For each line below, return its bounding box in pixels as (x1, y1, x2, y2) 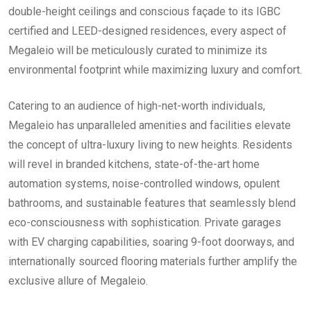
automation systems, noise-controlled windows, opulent (8, 177, 280, 191)
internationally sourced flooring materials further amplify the (8, 255, 297, 269)
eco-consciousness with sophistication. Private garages (8, 216, 281, 230)
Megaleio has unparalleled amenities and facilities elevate (8, 119, 291, 133)
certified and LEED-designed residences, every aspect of (8, 24, 287, 38)
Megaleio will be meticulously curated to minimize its (8, 44, 267, 58)
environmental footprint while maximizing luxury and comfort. (8, 63, 302, 77)
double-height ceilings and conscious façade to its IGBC (8, 5, 280, 19)
